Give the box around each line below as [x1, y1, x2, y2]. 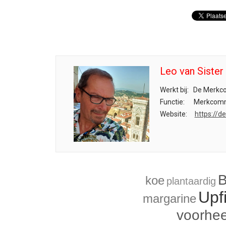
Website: [159, 110, 187, 118]
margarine [142, 192, 196, 205]
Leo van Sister [159, 65, 223, 77]
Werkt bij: [159, 86, 189, 94]
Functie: [159, 98, 185, 106]
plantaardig [166, 176, 216, 187]
